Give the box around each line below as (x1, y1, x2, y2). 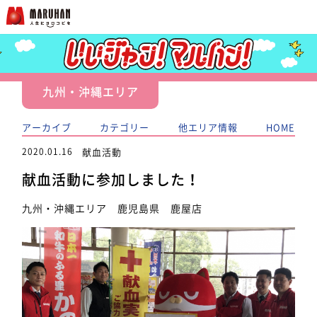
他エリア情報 (178, 120, 238, 134)
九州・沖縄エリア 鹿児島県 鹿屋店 (22, 200, 203, 215)
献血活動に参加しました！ (22, 172, 201, 187)
